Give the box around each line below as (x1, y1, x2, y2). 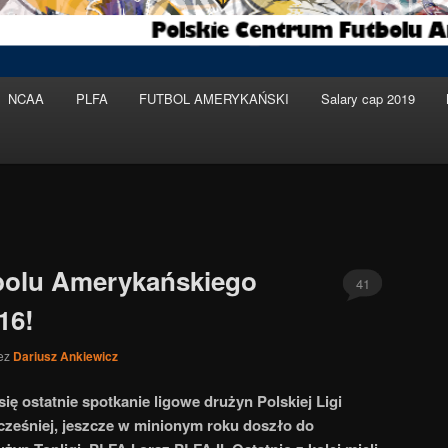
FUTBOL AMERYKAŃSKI (139, 88, 290, 108)
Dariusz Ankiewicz (13, 346, 118, 365)
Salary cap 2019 (320, 88, 415, 108)
